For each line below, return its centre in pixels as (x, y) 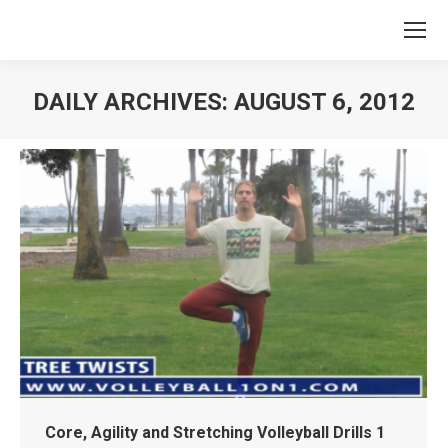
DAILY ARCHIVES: (133, 102)
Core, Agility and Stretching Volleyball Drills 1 (215, 432)
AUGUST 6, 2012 (324, 102)
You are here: (272, 132)
